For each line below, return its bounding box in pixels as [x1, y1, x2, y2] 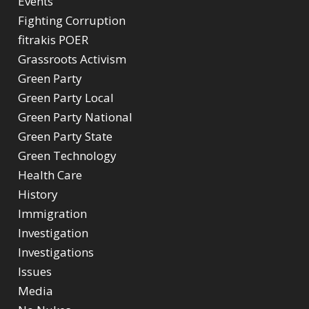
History [18, 186, 59, 202]
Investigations [18, 243, 94, 260]
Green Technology [18, 147, 117, 163]
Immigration [18, 205, 88, 221]
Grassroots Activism [18, 50, 127, 67]
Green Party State [18, 128, 113, 144]
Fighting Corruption [18, 12, 126, 28]
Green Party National [18, 108, 133, 125]
